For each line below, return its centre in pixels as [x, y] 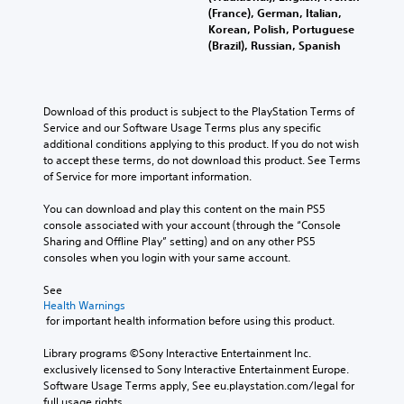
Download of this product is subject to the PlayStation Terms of [199, 111]
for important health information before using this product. [190, 320]
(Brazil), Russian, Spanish [275, 45]
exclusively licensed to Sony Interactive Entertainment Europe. [196, 369]
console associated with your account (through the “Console [192, 225]
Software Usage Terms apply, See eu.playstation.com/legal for [199, 385]
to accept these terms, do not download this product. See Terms [202, 160]
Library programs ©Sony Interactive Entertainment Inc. [177, 353]
